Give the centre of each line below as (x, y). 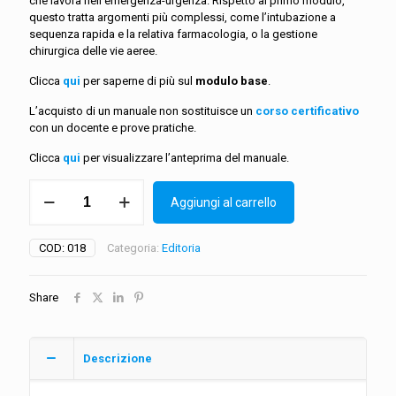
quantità (49, 287)
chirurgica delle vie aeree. (93, 50)
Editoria (181, 247)
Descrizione (118, 358)
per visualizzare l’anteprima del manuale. (186, 157)
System (48, 270)
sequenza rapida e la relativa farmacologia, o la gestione (173, 34)
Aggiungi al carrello (224, 202)
